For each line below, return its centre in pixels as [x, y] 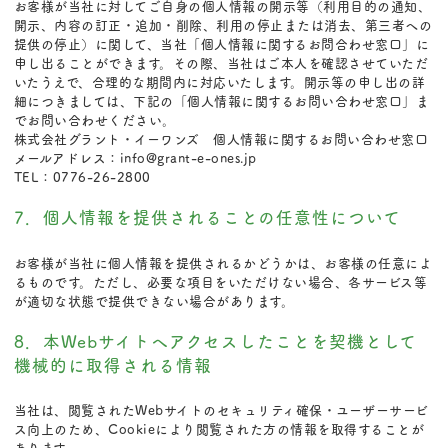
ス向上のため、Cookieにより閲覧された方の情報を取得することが [219, 428]
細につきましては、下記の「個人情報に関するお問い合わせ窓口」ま [221, 101]
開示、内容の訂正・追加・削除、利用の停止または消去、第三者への [223, 25]
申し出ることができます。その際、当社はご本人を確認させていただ [221, 63]
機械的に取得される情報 [112, 364]
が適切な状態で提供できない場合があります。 [154, 300]
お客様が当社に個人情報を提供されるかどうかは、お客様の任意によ [223, 262]
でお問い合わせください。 [94, 120]
